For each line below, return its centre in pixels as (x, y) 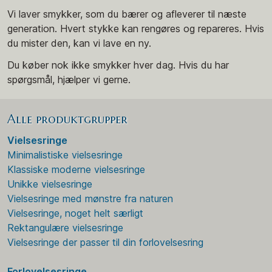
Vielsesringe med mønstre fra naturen (90, 198)
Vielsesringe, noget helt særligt (75, 213)
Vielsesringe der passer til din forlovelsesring (105, 242)
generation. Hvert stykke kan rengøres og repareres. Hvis (136, 28)
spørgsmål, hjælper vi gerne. (69, 79)
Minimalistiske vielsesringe (65, 155)
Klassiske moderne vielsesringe (76, 169)
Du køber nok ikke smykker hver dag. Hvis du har (118, 65)
